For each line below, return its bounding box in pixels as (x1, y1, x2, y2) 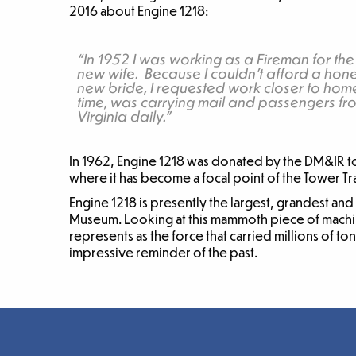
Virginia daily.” (77, 106, 174, 126)
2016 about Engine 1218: (69, 2, 208, 20)
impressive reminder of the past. (69, 244, 257, 261)
